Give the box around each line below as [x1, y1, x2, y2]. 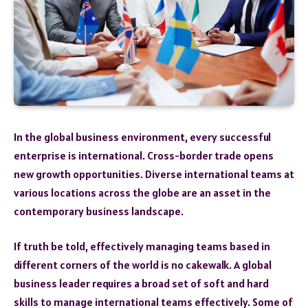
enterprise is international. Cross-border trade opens [14, 148, 274, 162]
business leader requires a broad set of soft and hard [14, 276, 269, 291]
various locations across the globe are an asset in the [14, 185, 271, 199]
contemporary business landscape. [14, 203, 184, 218]
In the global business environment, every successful [14, 129, 271, 144]
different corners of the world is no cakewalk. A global [14, 258, 272, 272]
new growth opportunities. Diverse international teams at [14, 166, 294, 181]
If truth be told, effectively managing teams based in [14, 239, 270, 254]
